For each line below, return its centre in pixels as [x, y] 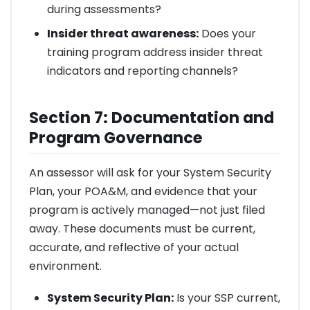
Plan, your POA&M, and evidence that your [143, 191]
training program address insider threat [155, 53]
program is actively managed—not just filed [147, 210]
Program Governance [116, 138]
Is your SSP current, [227, 298]
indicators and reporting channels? [142, 71]
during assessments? [104, 10]
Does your [227, 34]
